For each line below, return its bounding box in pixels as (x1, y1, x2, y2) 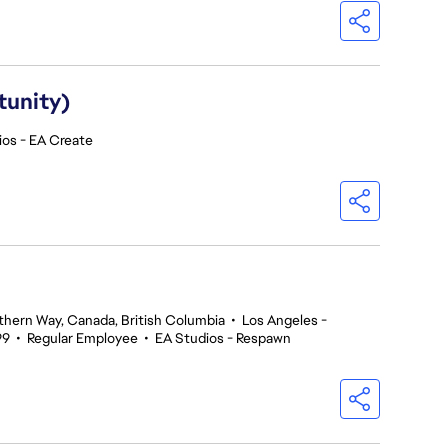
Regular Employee (27, 329, 138, 347)
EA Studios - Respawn (155, 329, 291, 347)
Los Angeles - (242, 311, 327, 329)
